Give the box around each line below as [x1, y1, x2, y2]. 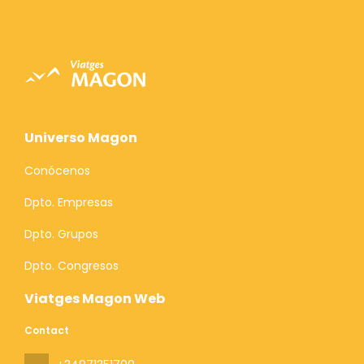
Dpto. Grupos [24, 225, 98, 242]
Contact [24, 323, 69, 337]
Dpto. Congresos [24, 257, 119, 274]
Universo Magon [24, 128, 137, 147]
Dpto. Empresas [24, 193, 113, 210]
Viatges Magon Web [24, 288, 165, 308]
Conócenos [24, 162, 90, 179]
